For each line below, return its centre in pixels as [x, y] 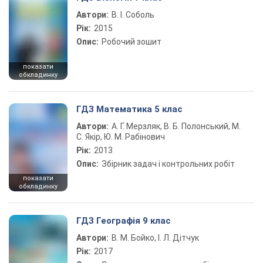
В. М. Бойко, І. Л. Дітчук [155, 238]
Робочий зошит [131, 42]
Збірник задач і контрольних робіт [168, 164]
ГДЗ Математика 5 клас [129, 109]
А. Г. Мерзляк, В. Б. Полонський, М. [176, 126]
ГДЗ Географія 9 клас [124, 221]
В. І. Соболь [133, 15]
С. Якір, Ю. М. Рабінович [121, 137]
